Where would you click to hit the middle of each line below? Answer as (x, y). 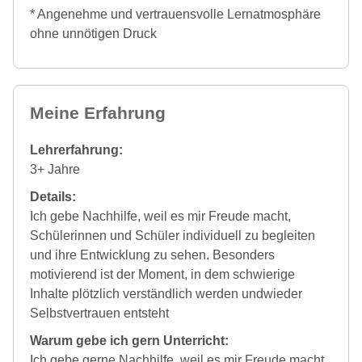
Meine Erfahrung (98, 112)
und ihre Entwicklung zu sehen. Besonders (152, 255)
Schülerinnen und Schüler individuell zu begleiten (173, 235)
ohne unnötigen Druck (93, 33)
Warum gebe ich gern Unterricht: (129, 340)
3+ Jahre (55, 169)
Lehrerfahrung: (76, 149)
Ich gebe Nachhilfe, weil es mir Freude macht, (160, 216)
